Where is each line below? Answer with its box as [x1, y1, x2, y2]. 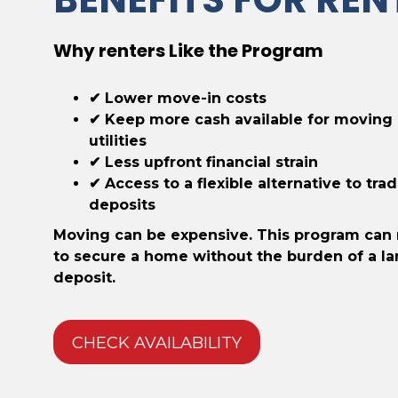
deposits [89, 196, 155, 213]
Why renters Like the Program [53, 38, 323, 63]
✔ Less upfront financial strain [89, 154, 318, 171]
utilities [89, 132, 147, 149]
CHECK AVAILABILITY [72, 333, 242, 353]
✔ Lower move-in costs [89, 90, 267, 107]
